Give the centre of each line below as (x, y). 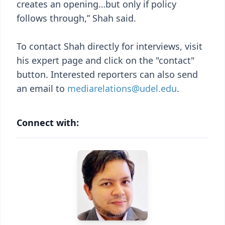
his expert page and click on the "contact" (105, 60)
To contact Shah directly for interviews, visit (109, 46)
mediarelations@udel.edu (122, 88)
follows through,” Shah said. (76, 18)
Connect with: (48, 123)
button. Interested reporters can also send (107, 74)
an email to (42, 88)
